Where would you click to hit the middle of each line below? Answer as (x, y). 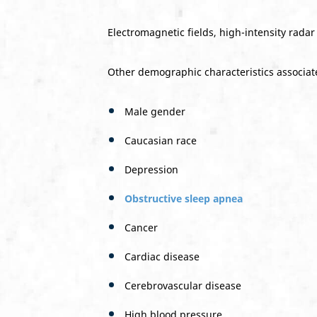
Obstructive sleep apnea (184, 198)
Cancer (141, 227)
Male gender (155, 111)
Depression (151, 169)
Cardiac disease (162, 257)
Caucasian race (161, 140)
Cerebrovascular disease (183, 286)
